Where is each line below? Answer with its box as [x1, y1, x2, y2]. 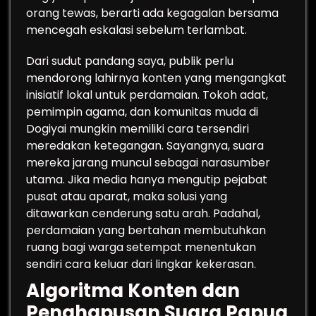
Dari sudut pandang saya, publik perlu [26, 53, 233, 69]
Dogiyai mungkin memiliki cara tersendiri [26, 121, 249, 137]
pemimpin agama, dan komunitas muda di [26, 104, 258, 120]
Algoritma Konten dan [26, 278, 240, 303]
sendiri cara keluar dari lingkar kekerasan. [26, 256, 256, 272]
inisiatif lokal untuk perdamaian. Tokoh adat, [26, 87, 268, 103]
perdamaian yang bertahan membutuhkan [26, 222, 266, 238]
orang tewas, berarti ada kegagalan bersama [26, 5, 279, 21]
